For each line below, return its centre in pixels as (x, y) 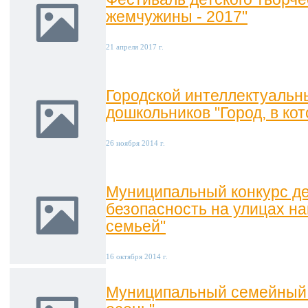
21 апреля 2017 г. (135, 47)
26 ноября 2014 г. (135, 143)
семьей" (136, 227)
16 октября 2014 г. (137, 257)
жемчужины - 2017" (177, 17)
